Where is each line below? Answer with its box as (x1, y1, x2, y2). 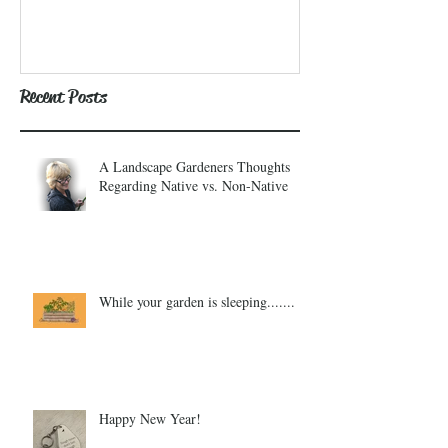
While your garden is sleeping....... (99, 292, 295, 312)
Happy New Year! (99, 409, 201, 429)
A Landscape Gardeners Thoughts (99, 157, 290, 177)
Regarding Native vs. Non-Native (99, 176, 288, 196)
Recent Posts (20, 85, 107, 110)
